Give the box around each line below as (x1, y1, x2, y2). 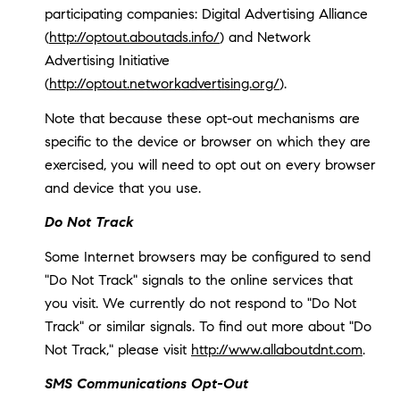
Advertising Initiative (44, 52, 170, 70)
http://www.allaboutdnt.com (190, 340, 362, 358)
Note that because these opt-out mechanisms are (44, 109, 360, 127)
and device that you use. (44, 179, 201, 196)
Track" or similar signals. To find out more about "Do (44, 317, 371, 335)
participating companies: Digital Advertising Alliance (44, 5, 368, 23)
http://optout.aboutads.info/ (48, 29, 220, 46)
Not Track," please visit (44, 340, 191, 358)
